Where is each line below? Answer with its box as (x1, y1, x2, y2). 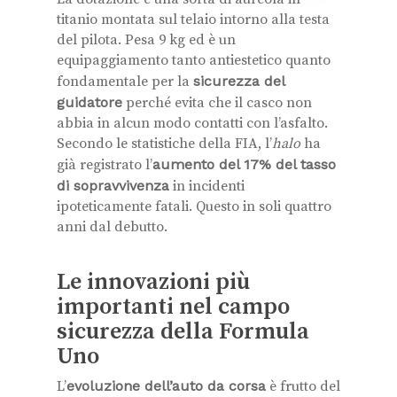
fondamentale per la (57, 72, 193, 90)
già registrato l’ (57, 155, 152, 174)
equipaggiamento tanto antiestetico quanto (57, 51, 331, 69)
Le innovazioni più (57, 267, 250, 297)
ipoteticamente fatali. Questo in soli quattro (57, 197, 331, 215)
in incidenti (169, 176, 245, 195)
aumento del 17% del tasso (152, 155, 336, 173)
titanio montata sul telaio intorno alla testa (57, 10, 330, 28)
